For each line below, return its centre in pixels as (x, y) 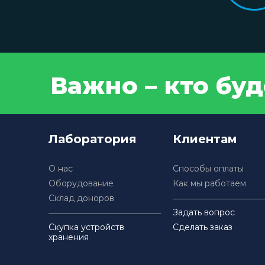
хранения (69, 237)
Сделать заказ (203, 227)
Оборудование (81, 183)
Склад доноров (81, 198)
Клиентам (205, 139)
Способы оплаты (208, 169)
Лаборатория (93, 139)
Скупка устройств (86, 227)
